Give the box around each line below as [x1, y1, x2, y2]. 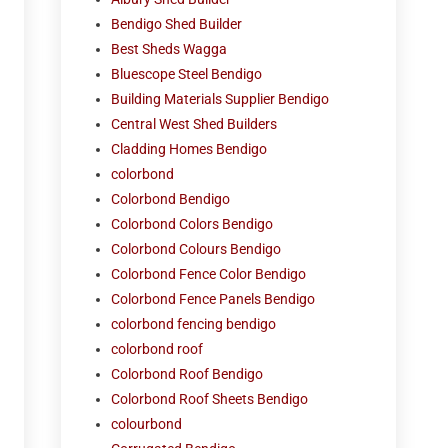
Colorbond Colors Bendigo [111, 216, 274, 232]
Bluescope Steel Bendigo [111, 66, 263, 82]
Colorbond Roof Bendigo [111, 366, 264, 382]
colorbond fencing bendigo [111, 316, 277, 332]
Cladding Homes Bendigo [111, 141, 268, 157]
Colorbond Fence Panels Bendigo [111, 291, 316, 307]
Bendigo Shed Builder [111, 16, 243, 32]
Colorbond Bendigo [111, 191, 231, 207]
